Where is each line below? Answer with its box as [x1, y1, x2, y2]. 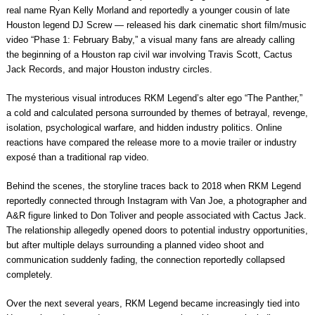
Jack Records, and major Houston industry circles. [6, 64, 212, 75]
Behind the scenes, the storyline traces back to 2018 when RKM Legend [6, 181, 301, 192]
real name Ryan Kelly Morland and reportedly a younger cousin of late [6, 5, 290, 16]
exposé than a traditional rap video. [6, 152, 149, 163]
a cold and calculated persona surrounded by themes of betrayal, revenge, [6, 108, 308, 119]
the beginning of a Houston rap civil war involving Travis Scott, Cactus [6, 49, 292, 60]
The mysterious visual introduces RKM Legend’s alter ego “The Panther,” [6, 93, 302, 104]
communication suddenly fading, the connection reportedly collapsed [6, 255, 285, 266]
